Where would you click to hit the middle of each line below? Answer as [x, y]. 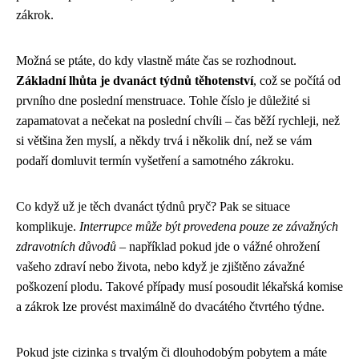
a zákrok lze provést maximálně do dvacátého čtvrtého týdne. [170, 307]
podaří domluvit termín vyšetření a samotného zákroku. [155, 161]
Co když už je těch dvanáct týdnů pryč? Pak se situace [153, 207]
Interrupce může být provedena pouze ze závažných [209, 227]
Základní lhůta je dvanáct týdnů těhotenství [135, 81]
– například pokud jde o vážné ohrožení [218, 247]
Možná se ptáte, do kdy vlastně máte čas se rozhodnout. [156, 61]
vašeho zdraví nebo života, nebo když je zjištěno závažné [160, 267]
